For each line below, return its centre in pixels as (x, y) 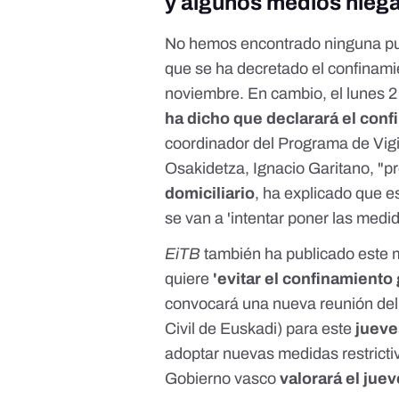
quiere (189, 279)
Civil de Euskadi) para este (261, 329)
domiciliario (210, 194)
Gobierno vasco (223, 379)
